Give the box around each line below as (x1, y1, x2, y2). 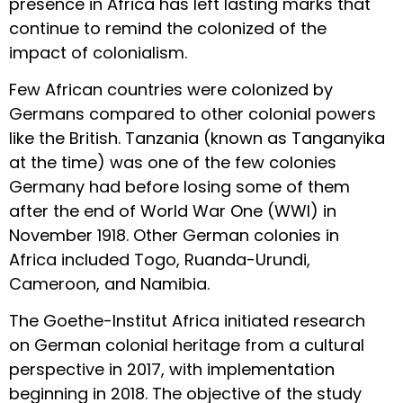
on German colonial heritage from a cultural (9, 334, 364, 357)
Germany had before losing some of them (9, 175, 350, 199)
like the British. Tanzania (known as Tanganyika (9, 127, 385, 150)
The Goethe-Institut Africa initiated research (9, 309, 365, 333)
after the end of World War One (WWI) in (9, 200, 336, 223)
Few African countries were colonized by (9, 78, 333, 102)
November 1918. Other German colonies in (9, 224, 339, 247)
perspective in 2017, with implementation (9, 358, 335, 381)
